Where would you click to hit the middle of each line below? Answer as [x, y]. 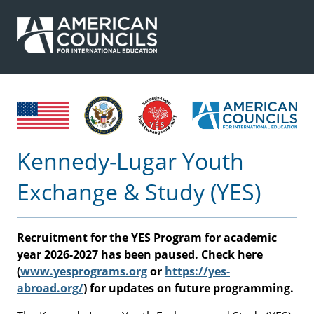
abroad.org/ [50, 288]
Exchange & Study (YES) [139, 192]
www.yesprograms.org [84, 272]
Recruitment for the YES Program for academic [147, 238]
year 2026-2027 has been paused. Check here [140, 255]
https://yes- [197, 272]
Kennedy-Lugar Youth [130, 161]
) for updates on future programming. [189, 288]
